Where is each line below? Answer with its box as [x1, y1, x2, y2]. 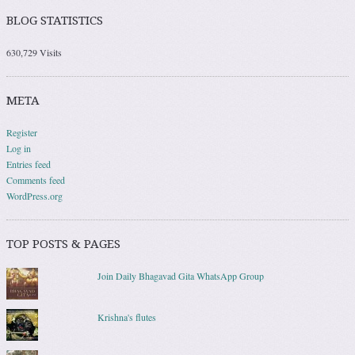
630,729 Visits [6, 45, 62, 59]
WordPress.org [6, 189, 63, 202]
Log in [6, 141, 31, 155]
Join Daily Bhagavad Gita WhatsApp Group [97, 269, 264, 282]
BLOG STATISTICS [6, 13, 103, 28]
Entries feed [6, 157, 51, 170]
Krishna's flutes [97, 310, 156, 323]
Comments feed [6, 173, 65, 186]
